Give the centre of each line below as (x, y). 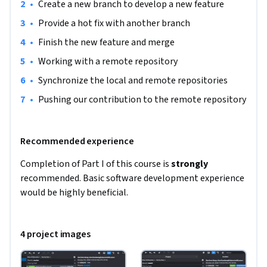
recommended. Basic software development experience (132, 178)
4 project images (56, 235)
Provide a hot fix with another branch (114, 24)
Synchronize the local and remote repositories (133, 81)
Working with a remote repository (108, 62)
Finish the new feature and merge (106, 43)
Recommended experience (77, 142)
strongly (190, 164)
